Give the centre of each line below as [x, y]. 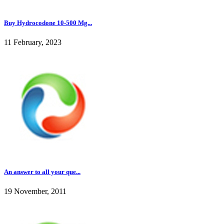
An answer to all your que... [42, 171]
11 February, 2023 [33, 42]
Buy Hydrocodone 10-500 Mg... [48, 23]
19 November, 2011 [35, 191]
